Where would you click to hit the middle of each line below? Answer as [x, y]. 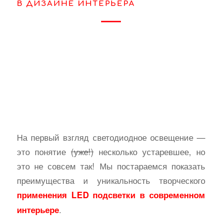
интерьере [38, 209]
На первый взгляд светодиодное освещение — [111, 137]
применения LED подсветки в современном [111, 194]
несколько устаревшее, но [149, 151]
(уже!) [82, 151]
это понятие [44, 151]
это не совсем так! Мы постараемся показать [111, 166]
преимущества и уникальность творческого [111, 180]
